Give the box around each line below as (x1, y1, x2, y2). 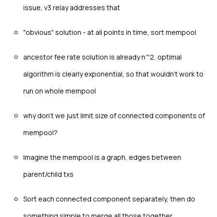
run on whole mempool (23, 86, 96, 95)
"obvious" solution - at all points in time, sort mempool (23, 27, 196, 37)
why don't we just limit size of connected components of (23, 110, 205, 120)
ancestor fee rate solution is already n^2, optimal (23, 52, 182, 62)
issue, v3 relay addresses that (23, 2, 120, 12)
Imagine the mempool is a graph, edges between (23, 152, 181, 162)
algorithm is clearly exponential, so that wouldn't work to (23, 69, 203, 78)
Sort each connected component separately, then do (23, 194, 195, 203)
